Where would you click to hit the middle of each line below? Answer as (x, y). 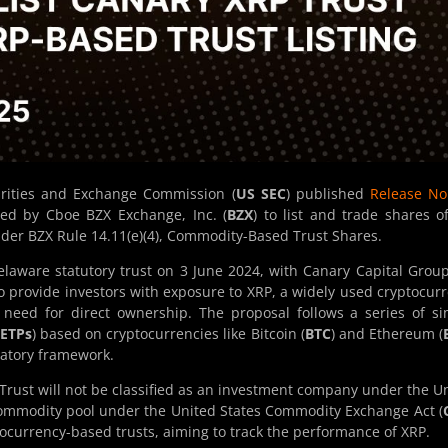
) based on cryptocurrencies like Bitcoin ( (168, 334)
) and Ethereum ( (387, 334)
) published (327, 194)
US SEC (260, 194)
